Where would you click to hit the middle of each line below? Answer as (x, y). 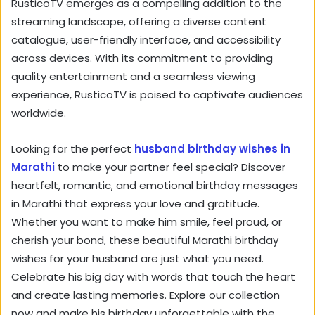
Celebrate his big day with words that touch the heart (153, 277)
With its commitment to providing (182, 58)
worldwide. (39, 113)
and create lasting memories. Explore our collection (146, 295)
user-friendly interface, (129, 40)
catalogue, (40, 40)
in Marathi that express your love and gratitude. (135, 204)
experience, (41, 95)
